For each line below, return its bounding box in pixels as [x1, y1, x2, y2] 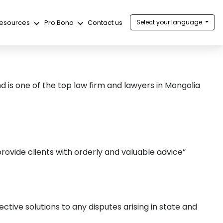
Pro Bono [44, 17, 74, 27]
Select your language [136, 18, 204, 26]
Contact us [88, 17, 123, 27]
